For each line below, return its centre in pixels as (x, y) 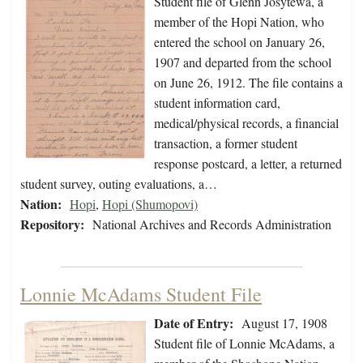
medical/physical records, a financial (246, 123)
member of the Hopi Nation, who (239, 22)
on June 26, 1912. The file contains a (248, 83)
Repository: (52, 224)
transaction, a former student (226, 143)
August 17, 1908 (284, 323)
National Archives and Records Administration (212, 224)
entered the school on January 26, (239, 42)
